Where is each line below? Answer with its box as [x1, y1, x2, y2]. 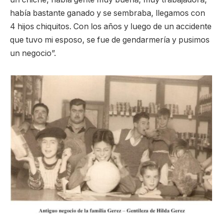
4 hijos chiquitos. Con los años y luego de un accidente [10, 22, 212, 32]
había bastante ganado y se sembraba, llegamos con [10, 8, 205, 18]
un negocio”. [10, 49, 56, 58]
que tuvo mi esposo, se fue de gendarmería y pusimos [10, 35, 210, 45]
